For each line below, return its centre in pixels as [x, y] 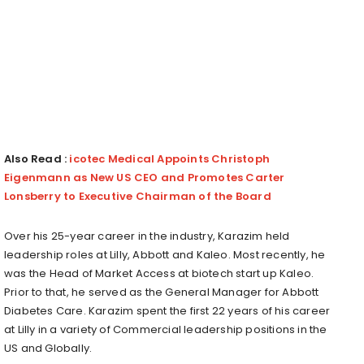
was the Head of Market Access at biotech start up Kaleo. [159, 273]
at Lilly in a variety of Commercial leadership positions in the [166, 329]
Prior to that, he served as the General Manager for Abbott [162, 292]
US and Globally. [48, 348]
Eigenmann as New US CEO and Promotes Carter [145, 177]
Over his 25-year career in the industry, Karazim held [147, 236]
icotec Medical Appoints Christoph [170, 158]
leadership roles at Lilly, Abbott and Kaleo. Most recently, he [165, 254]
